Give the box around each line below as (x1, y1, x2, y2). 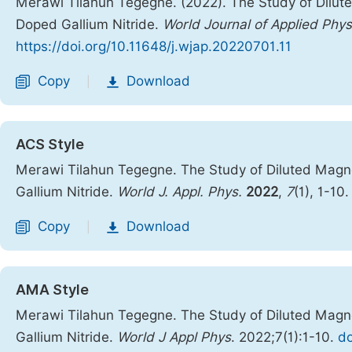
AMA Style (16, 281, 89, 298)
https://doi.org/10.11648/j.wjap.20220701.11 (16, 38, 291, 54)
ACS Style (16, 136, 84, 152)
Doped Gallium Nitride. (16, 16, 163, 32)
